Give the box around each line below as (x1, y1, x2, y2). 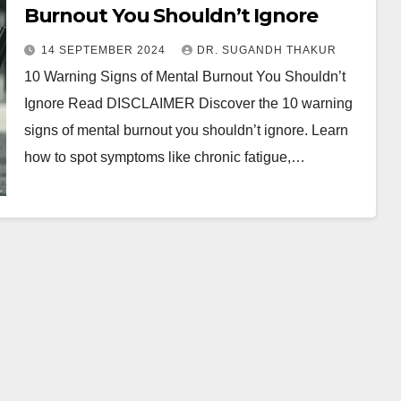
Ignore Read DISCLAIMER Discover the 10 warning (23, 96, 353, 111)
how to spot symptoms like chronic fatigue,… (23, 149, 305, 165)
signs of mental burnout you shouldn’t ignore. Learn (23, 123, 348, 138)
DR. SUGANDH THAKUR (196, 44, 337, 56)
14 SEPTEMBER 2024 (40, 44, 169, 56)
